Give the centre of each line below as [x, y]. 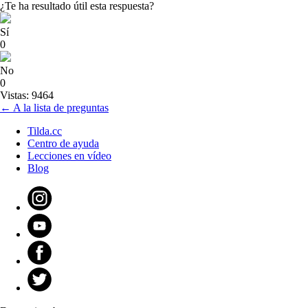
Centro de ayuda [63, 144]
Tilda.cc [45, 131]
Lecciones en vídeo [69, 156]
